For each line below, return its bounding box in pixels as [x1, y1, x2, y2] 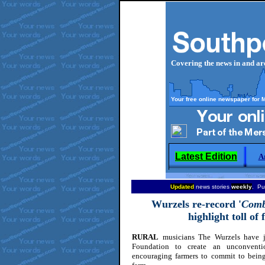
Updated [170, 183, 194, 190]
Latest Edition [175, 151, 237, 161]
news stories [194, 183, 231, 190]
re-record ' [189, 198, 241, 210]
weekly [231, 183, 252, 190]
